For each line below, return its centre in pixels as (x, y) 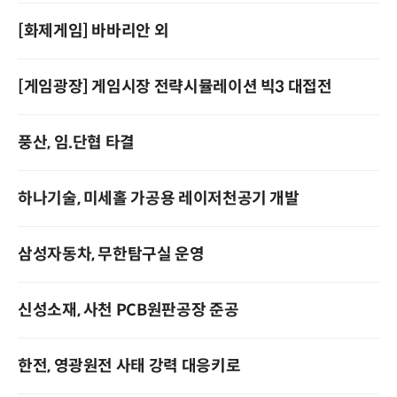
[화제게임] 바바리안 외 (93, 31)
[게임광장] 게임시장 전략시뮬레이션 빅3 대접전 (175, 87)
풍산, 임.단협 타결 (77, 143)
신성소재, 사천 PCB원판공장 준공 (128, 310)
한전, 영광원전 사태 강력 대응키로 (129, 366)
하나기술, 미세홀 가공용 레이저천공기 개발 (159, 198)
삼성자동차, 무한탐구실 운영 (111, 254)
